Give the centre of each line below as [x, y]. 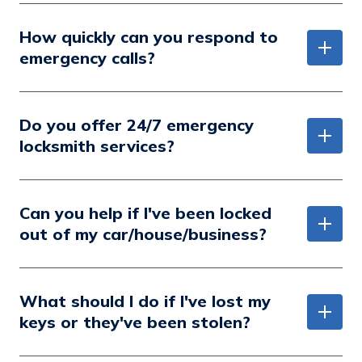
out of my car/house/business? [143, 234]
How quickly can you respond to [149, 37]
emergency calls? [87, 58]
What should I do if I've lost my [145, 301]
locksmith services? [97, 146]
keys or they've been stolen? [135, 322]
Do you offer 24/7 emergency [137, 125]
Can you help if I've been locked [145, 213]
